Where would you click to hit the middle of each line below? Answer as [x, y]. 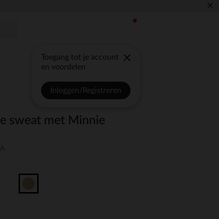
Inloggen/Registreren [86, 90]
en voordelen [64, 67]
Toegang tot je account [80, 57]
